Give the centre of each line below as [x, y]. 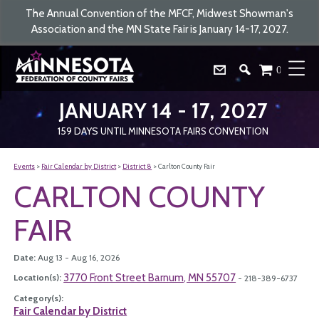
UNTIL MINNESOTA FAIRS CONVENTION [183, 131]
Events [25, 166]
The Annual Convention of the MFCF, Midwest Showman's [159, 14]
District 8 [137, 166]
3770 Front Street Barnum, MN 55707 [150, 278]
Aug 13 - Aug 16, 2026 [79, 257]
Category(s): [39, 298]
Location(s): [39, 277]
